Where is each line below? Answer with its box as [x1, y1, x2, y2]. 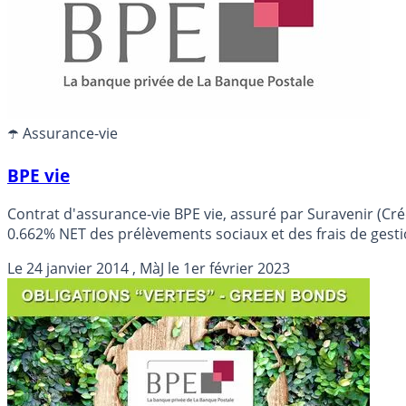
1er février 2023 [183, 258, 290, 279]
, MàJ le [129, 258, 183, 279]
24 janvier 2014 [26, 258, 129, 279]
